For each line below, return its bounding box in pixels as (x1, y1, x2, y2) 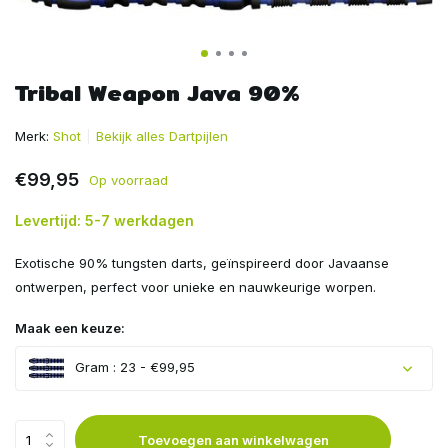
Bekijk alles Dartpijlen (96, 128, 228, 144)
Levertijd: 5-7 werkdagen (15, 212, 194, 229)
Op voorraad (89, 171, 168, 188)
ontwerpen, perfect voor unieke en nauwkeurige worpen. (15, 279, 376, 295)
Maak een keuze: (15, 320, 125, 336)
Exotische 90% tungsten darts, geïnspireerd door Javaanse (15, 255, 389, 271)
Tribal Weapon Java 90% (15, 76, 300, 110)
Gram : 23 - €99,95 (71, 359, 195, 376)
